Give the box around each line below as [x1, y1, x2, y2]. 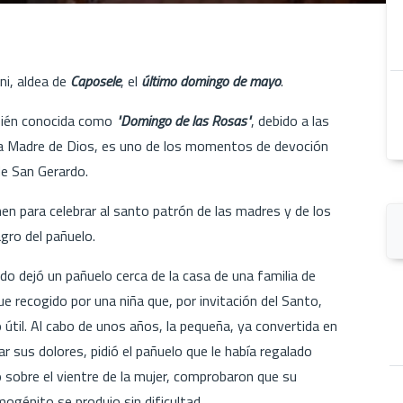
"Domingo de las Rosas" [116, 109, 251, 131]
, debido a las [251, 109, 329, 131]
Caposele [70, 69, 121, 92]
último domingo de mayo [141, 69, 281, 92]
